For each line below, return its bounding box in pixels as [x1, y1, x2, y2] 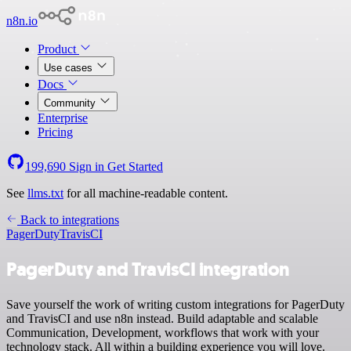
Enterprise [38, 111, 88, 125]
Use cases [44, 62, 96, 74]
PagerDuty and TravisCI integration [6, 256, 290, 282]
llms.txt [27, 186, 63, 200]
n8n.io [6, 14, 38, 27]
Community [44, 97, 99, 109]
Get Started [107, 160, 163, 173]
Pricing [38, 125, 73, 139]
